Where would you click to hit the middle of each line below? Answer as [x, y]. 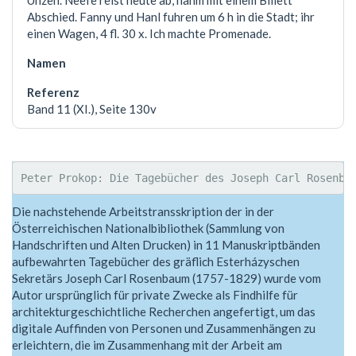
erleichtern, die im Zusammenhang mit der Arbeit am [147, 344]
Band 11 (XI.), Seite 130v [92, 109]
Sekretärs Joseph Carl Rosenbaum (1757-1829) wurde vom [166, 278]
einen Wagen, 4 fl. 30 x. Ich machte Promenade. [149, 34]
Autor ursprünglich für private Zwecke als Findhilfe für [155, 294]
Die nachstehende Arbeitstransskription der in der [143, 211]
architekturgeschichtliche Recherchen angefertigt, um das [164, 311]
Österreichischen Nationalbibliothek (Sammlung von [148, 228]
